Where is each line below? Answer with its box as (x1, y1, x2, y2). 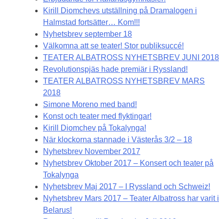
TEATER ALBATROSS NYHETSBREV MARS (43, 77, 205, 86)
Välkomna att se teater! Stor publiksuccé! (43, 42, 184, 50)
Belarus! (43, 206, 72, 215)
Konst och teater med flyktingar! (43, 112, 152, 121)
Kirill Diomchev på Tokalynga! (43, 124, 146, 132)
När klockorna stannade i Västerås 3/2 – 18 (43, 135, 192, 144)
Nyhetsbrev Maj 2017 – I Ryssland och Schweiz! (43, 182, 210, 191)
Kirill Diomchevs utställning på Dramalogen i (43, 6, 197, 15)
